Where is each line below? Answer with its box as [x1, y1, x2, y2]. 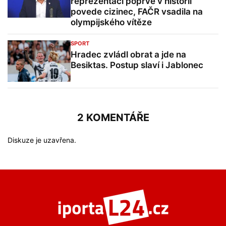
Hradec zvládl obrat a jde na [71, 49, 186, 60]
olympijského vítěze [71, 17, 152, 28]
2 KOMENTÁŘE [77, 111, 149, 124]
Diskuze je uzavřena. [8, 136, 76, 145]
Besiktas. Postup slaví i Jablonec [71, 60, 203, 71]
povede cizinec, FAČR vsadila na [71, 7, 203, 17]
